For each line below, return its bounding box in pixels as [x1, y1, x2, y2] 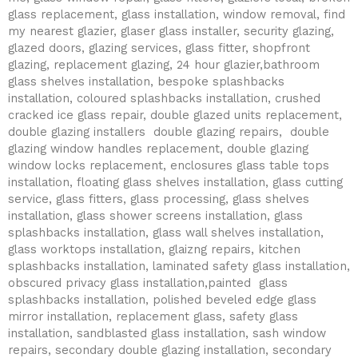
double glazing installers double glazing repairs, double [8, 125, 329, 140]
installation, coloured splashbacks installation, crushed [8, 91, 320, 106]
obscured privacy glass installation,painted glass [8, 276, 288, 291]
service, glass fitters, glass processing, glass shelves [8, 192, 309, 207]
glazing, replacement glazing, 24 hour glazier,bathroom [8, 58, 320, 73]
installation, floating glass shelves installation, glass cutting [8, 175, 343, 190]
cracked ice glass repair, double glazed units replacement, [8, 108, 342, 123]
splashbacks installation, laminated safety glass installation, [8, 259, 350, 274]
